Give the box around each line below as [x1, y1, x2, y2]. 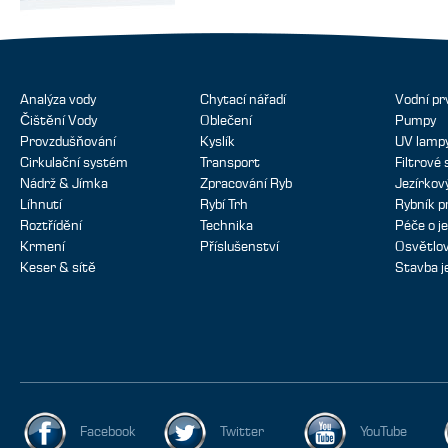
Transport [200, 155, 260, 171]
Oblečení [200, 113, 252, 129]
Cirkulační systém [20, 155, 128, 171]
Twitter [220, 424, 264, 440]
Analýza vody [20, 92, 96, 108]
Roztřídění [20, 218, 82, 234]
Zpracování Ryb [200, 176, 292, 192]
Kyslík [200, 134, 235, 150]
